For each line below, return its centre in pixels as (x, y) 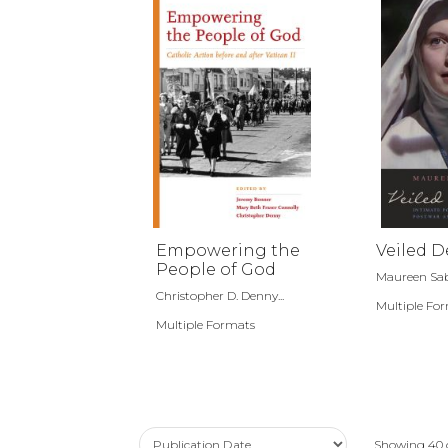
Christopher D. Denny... (220, 295)
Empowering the (228, 250)
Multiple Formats (205, 324)
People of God (216, 269)
